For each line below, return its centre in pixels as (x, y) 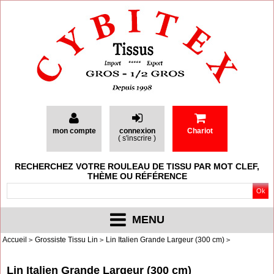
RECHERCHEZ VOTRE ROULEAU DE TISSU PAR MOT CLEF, (137, 166)
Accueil (15, 239)
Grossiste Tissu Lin (66, 239)
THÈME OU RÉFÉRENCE (137, 176)
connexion (137, 131)
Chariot (200, 131)
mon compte (74, 131)
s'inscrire (137, 138)
